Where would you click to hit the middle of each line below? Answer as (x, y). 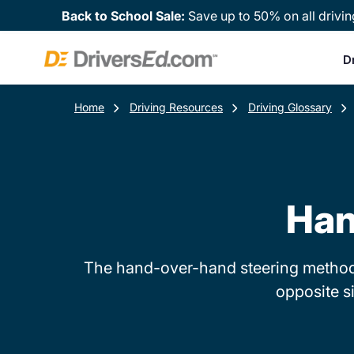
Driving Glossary (290, 107)
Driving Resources (176, 107)
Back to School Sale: (125, 15)
